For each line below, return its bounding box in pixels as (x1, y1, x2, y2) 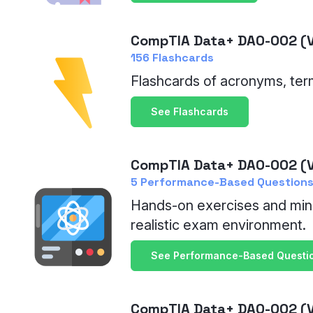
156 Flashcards (131, 50, 214, 65)
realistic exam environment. (131, 217, 307, 233)
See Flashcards (151, 105, 229, 117)
